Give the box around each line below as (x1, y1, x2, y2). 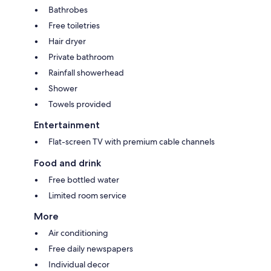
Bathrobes (48, 4, 88, 15)
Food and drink (34, 157, 101, 169)
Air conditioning (48, 227, 108, 238)
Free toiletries (48, 19, 100, 31)
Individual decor (48, 258, 109, 270)
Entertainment (34, 119, 100, 131)
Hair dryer (48, 35, 86, 47)
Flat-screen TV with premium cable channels (48, 135, 215, 147)
